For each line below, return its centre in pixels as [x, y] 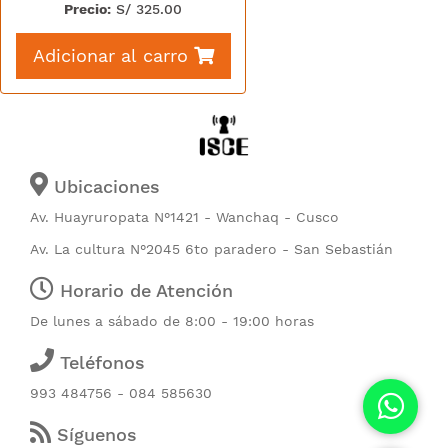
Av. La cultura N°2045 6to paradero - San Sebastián [211, 249]
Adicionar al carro [110, 55]
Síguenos [94, 435]
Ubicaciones [104, 187]
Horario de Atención [143, 291]
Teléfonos [99, 363]
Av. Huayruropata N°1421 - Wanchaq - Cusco [184, 217]
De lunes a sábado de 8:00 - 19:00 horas [172, 321]
